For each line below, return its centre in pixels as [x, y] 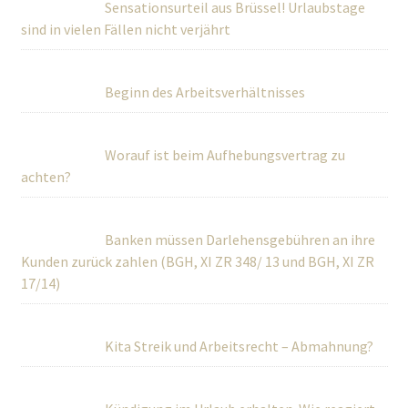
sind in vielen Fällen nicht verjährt [125, 29]
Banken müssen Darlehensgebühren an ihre [240, 240]
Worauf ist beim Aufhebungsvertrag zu [224, 155]
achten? [46, 177]
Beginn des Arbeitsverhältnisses [204, 92]
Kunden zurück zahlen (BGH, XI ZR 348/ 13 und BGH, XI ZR [197, 261]
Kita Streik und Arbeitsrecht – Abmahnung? [239, 346]
